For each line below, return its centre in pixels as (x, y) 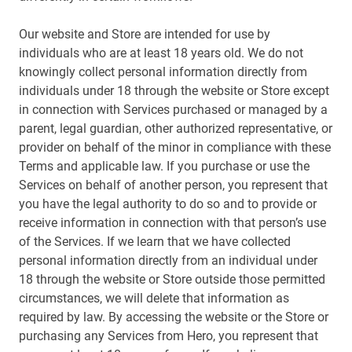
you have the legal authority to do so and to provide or (168, 204)
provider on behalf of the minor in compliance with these (175, 147)
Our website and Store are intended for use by (145, 34)
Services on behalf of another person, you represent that (173, 185)
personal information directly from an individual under (168, 260)
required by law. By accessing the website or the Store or (174, 317)
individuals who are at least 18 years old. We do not (161, 53)
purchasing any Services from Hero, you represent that (169, 336)
